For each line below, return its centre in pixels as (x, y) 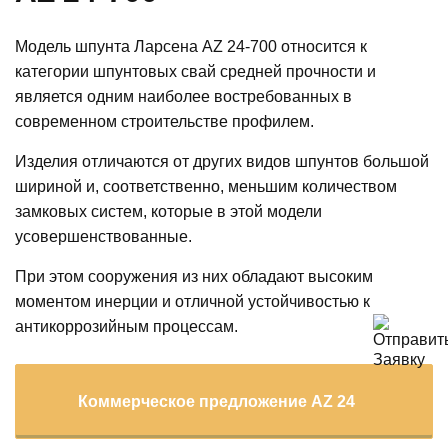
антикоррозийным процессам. (126, 326)
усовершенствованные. (103, 236)
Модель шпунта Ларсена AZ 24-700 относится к (191, 46)
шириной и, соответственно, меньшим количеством (206, 186)
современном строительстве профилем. (164, 121)
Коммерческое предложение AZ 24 (216, 401)
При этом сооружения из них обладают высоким (194, 276)
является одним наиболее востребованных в (183, 96)
